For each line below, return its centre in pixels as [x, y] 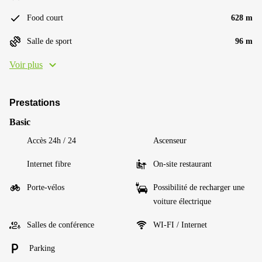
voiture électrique [182, 201]
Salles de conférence [61, 225]
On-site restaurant [182, 164]
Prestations [35, 103]
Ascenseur [170, 141]
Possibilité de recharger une [199, 187]
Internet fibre [49, 164]
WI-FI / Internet [180, 225]
